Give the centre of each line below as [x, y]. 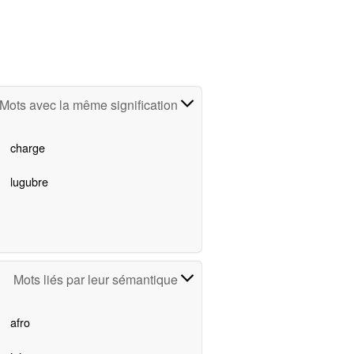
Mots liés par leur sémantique [98, 280]
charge [27, 148]
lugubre [29, 182]
